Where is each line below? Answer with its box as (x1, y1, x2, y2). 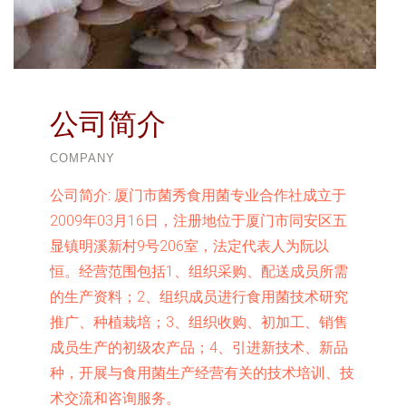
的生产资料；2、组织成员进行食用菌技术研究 (50, 288, 348, 305)
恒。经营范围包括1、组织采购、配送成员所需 (50, 263, 348, 280)
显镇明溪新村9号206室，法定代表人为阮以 (50, 237, 329, 255)
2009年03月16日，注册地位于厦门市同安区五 (50, 212, 347, 229)
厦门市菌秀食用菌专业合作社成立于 (111, 187, 346, 204)
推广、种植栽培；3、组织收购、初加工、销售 (50, 314, 348, 331)
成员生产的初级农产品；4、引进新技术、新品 (50, 339, 348, 356)
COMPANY (50, 151, 115, 165)
